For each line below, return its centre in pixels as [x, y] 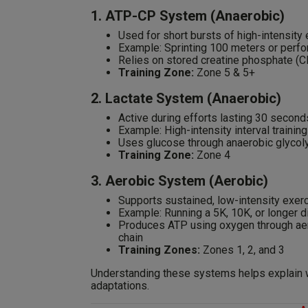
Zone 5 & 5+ [224, 73]
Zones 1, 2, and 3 [242, 250]
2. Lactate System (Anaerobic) [186, 98]
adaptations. [120, 286]
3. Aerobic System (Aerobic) [179, 181]
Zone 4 [212, 155]
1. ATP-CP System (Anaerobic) [188, 16]
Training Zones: [159, 250]
